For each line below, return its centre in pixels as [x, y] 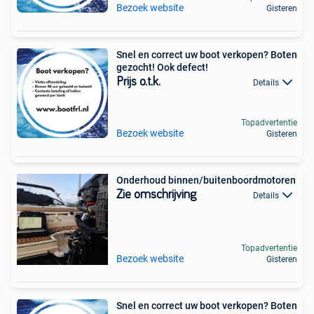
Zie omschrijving [156, 195]
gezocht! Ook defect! [162, 67]
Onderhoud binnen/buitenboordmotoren [206, 180]
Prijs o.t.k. [138, 82]
